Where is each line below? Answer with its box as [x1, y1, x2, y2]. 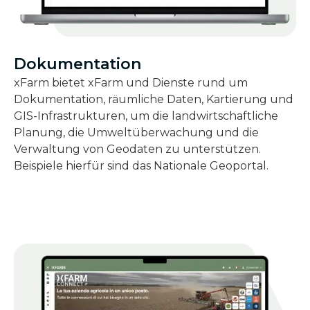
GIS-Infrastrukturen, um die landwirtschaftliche [14, 109, 278, 122]
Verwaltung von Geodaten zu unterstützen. [14, 142, 261, 156]
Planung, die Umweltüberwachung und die [14, 125, 259, 139]
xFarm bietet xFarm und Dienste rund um [14, 75, 248, 89]
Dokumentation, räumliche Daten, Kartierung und [14, 92, 293, 106]
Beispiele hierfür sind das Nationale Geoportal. [14, 158, 268, 172]
